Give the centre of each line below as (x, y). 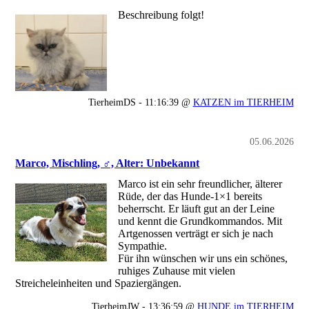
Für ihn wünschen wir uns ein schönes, (203, 258)
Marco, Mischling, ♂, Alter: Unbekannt (108, 163)
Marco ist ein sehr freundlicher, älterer (200, 183)
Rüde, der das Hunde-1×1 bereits (190, 196)
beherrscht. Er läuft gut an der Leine (197, 208)
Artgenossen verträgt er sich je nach (196, 233)
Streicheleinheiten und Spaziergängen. (99, 283)
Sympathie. (144, 246)
